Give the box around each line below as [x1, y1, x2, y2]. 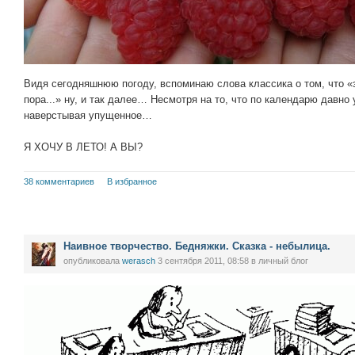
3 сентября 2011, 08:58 [158, 256, 249, 265]
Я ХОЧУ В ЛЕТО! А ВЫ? [24, 141, 143, 153]
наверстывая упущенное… [24, 109, 152, 121]
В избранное [107, 177, 157, 186]
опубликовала [63, 256, 122, 265]
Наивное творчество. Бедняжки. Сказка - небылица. [63, 240, 330, 252]
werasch [122, 256, 155, 265]
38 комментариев [24, 177, 94, 186]
